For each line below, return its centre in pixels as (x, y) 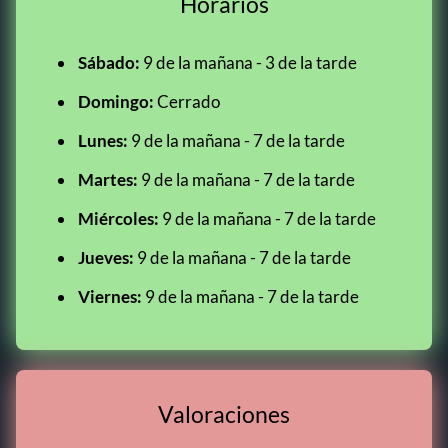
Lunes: (103, 140)
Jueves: (106, 257)
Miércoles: (118, 218)
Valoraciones (224, 414)
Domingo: (116, 101)
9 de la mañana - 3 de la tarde (248, 62)
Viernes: (110, 296)
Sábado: (109, 62)
